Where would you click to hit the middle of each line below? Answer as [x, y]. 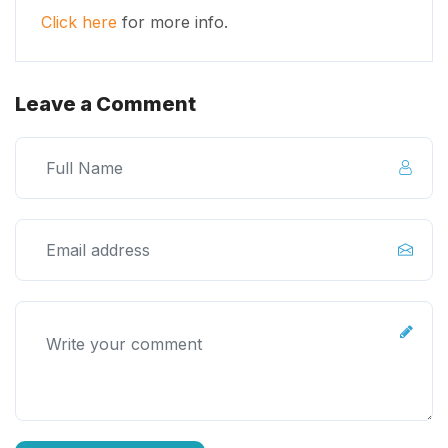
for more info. [172, 22]
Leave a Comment [105, 104]
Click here [79, 22]
